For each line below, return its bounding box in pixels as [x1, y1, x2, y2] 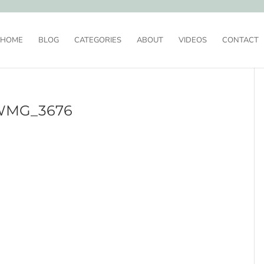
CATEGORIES [74, 35, 121, 45]
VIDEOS [178, 35, 207, 45]
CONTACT [222, 35, 259, 45]
